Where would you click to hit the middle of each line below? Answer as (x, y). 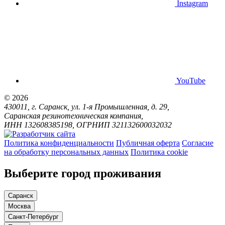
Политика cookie (159, 152)
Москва (19, 206)
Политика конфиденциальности (59, 143)
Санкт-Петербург (33, 217)
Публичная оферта (148, 143)
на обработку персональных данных (66, 152)
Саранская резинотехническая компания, (74, 116)
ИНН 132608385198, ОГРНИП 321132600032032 (88, 125)
